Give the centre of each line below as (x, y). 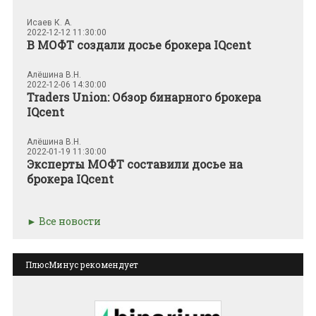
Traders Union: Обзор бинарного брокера (144, 97)
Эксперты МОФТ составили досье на (135, 164)
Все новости (70, 221)
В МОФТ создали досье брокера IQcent (139, 45)
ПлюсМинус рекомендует (82, 265)
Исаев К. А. (49, 23)
